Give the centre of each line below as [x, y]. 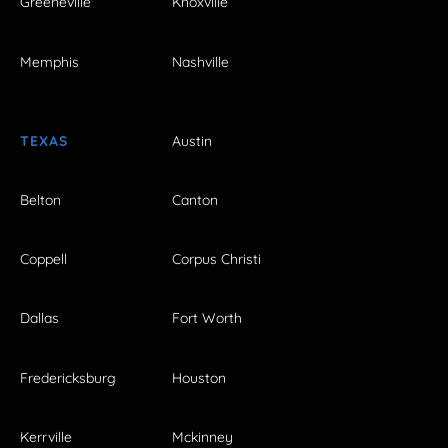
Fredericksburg [68, 377]
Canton [195, 200]
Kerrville [46, 436]
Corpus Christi [216, 259]
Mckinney [202, 436]
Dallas [39, 318]
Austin [192, 140]
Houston [199, 377]
